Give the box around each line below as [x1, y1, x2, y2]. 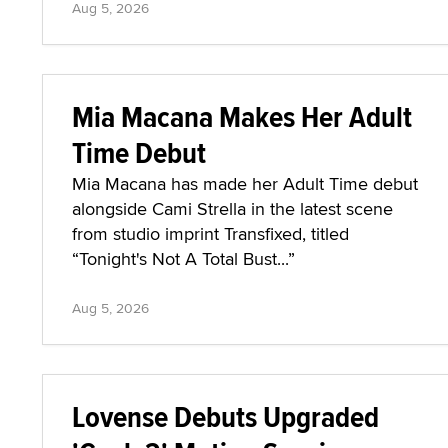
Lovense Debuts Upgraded [72, 395, 379, 438]
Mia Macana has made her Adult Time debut [72, 171, 418, 196]
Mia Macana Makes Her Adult [72, 95, 412, 138]
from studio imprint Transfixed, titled [72, 221, 349, 246]
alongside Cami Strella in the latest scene [72, 196, 393, 221]
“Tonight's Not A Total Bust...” [72, 246, 295, 271]
